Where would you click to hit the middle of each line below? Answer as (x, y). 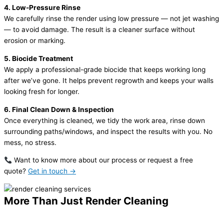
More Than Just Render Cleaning (86, 200)
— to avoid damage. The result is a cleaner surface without (99, 30)
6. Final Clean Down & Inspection (59, 109)
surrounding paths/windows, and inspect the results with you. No (108, 131)
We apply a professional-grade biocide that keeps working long (105, 69)
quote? (16, 171)
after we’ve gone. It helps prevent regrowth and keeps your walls (109, 80)
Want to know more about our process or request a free (102, 160)
